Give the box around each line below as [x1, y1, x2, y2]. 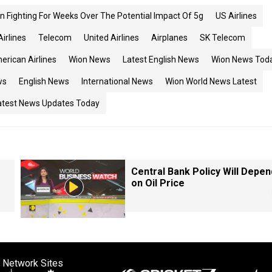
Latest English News [123, 55, 199, 64]
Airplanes [151, 33, 188, 42]
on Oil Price [131, 177, 185, 189]
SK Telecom [200, 33, 245, 42]
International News [81, 76, 153, 86]
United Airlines [84, 33, 139, 42]
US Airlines [216, 11, 257, 21]
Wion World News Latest [165, 76, 257, 86]
